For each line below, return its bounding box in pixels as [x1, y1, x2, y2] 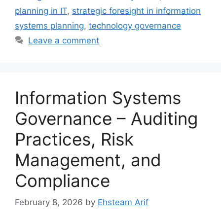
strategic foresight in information [72, 5, 201, 16]
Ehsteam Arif [98, 197, 148, 208]
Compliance [15, 170, 110, 191]
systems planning [15, 20, 84, 31]
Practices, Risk [15, 128, 134, 149]
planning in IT [15, 5, 67, 16]
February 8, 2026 [15, 197, 83, 208]
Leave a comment [28, 35, 100, 45]
